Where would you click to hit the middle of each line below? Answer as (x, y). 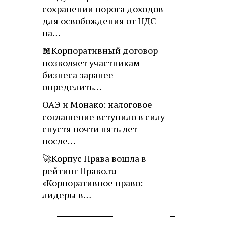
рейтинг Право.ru (79, 171)
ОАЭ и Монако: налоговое (97, 105)
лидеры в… (67, 195)
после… (59, 141)
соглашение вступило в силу (104, 117)
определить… (72, 87)
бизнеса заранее (78, 75)
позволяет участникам (91, 63)
